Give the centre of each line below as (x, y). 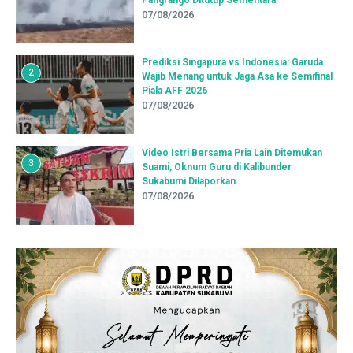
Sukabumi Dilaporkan (189, 181)
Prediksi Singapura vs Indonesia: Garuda (232, 62)
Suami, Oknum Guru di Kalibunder (217, 167)
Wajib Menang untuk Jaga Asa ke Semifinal (237, 76)
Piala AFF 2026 (175, 90)
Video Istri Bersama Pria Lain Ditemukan (232, 152)
